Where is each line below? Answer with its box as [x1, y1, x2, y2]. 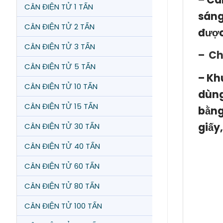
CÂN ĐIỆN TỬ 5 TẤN [24, 61, 96, 72]
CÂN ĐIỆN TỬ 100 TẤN [24, 201, 102, 211]
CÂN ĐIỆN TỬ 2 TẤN [24, 21, 95, 32]
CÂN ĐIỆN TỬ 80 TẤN [24, 181, 100, 191]
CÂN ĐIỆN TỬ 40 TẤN [24, 141, 100, 151]
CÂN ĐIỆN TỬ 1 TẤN [24, 1, 93, 12]
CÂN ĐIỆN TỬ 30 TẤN [24, 121, 100, 131]
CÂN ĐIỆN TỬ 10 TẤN [24, 81, 98, 92]
